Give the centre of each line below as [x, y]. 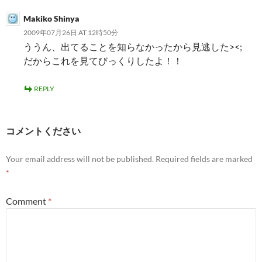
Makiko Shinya [51, 18]
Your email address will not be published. [80, 159]
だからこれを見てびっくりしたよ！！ [103, 61]
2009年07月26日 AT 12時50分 [71, 32]
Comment [27, 201]
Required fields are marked [204, 159]
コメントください [43, 131]
